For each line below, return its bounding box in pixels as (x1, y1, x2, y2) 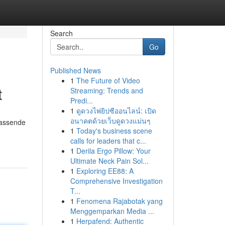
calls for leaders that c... (70, 136, 146, 146)
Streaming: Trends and (70, 85, 143, 95)
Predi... (70, 95, 93, 105)
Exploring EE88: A (76, 166, 134, 176)
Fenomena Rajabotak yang (76, 196, 163, 206)
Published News (50, 65, 101, 75)
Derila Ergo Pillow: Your (76, 146, 151, 156)
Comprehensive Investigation (70, 176, 163, 186)
